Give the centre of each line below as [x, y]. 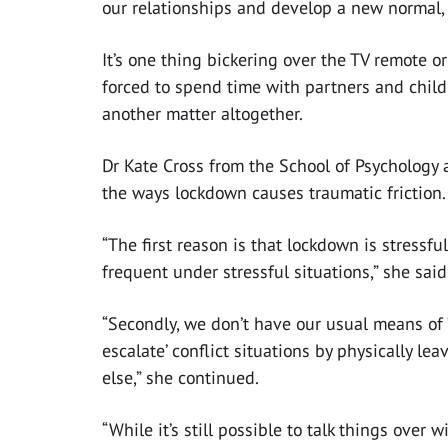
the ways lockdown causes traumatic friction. [274, 193]
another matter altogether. [202, 114]
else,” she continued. [180, 378]
